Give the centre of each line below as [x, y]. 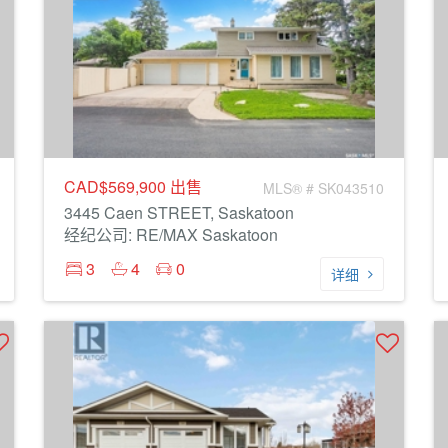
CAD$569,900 [117, 186]
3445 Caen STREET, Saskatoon [179, 212]
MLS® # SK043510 [323, 188]
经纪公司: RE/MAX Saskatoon [171, 234]
